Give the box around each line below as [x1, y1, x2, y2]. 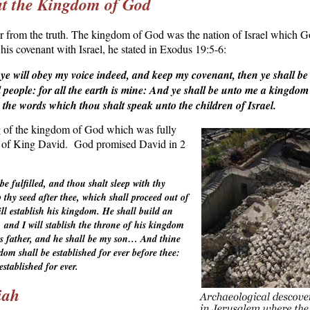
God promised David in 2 [73, 136, 185, 152]
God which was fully [84, 122, 176, 137]
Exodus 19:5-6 [159, 41, 224, 56]
